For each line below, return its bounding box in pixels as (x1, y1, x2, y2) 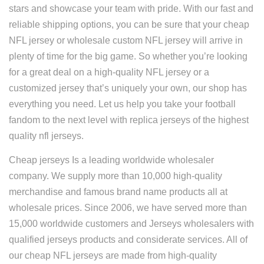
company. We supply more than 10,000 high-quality (9, 171, 222, 181)
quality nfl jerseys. (9, 131, 84, 141)
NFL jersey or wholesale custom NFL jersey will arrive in (9, 35, 243, 45)
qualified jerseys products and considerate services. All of (9, 235, 247, 245)
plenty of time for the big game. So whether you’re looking (9, 51, 247, 61)
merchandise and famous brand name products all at (9, 187, 227, 197)
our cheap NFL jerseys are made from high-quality (9, 250, 217, 260)
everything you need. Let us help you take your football (9, 99, 236, 109)
